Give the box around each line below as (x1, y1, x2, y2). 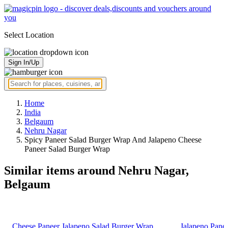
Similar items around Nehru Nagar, (4, 163, 189, 177)
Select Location (4, 31, 54, 39)
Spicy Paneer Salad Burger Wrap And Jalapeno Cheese (24, 135, 202, 144)
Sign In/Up (8, 59, 39, 66)
